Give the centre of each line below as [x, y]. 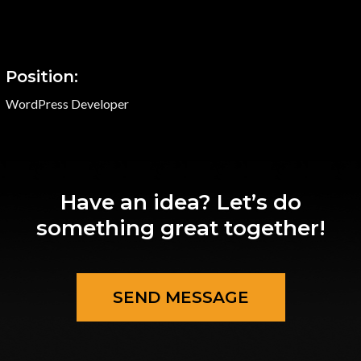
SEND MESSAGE [180, 297]
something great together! [180, 228]
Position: [42, 76]
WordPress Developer [68, 103]
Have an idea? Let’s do [180, 202]
